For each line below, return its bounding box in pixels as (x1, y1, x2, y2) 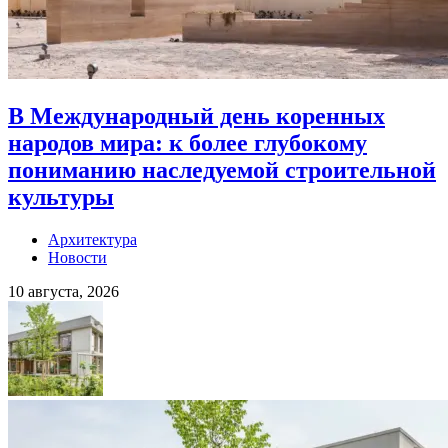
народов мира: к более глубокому (8, 129, 367, 156)
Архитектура (48, 230, 137, 248)
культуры (8, 183, 114, 210)
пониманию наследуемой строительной (8, 156, 436, 183)
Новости (48, 248, 107, 266)
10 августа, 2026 (8, 282, 119, 300)
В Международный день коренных (8, 102, 385, 129)
